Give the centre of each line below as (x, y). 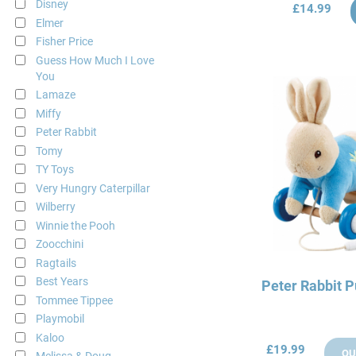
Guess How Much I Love (95, 60)
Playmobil (60, 319)
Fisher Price (64, 42)
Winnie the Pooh (75, 225)
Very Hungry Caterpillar (93, 188)
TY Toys (54, 170)
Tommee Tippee (74, 300)
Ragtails (56, 263)
